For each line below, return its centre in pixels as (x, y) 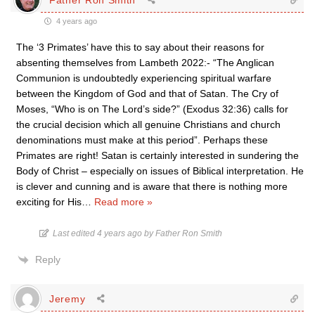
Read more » (123, 202)
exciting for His (49, 202)
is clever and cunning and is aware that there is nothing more (152, 186)
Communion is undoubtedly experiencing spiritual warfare (144, 78)
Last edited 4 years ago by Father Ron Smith (137, 233)
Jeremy (67, 298)
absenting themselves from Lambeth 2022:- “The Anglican (145, 63)
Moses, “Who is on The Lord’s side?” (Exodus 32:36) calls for (152, 109)
